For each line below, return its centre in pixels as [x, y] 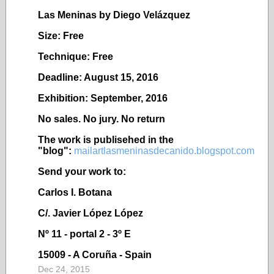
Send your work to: [82, 172]
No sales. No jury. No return [102, 119]
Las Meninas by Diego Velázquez [114, 15]
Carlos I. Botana [75, 192]
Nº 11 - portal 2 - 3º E [84, 234]
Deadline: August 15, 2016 [98, 77]
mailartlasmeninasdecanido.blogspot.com [164, 151]
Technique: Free [76, 57]
